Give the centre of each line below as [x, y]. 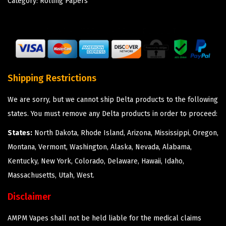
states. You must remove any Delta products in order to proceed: [112, 114]
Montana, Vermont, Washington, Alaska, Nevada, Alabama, [100, 147]
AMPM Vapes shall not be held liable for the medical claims [104, 218]
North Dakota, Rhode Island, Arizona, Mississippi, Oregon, [125, 133]
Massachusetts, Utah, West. [51, 176]
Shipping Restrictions [52, 78]
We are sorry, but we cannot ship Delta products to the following [113, 100]
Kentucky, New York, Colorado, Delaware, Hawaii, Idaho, [96, 161]
